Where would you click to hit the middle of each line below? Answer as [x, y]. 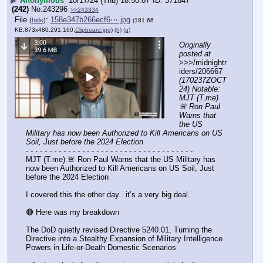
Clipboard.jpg [93, 30]
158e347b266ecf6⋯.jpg [90, 20]
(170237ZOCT [203, 80]
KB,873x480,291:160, [45, 30]
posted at [195, 53]
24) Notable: [200, 89]
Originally [195, 45]
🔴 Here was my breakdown [73, 213]
